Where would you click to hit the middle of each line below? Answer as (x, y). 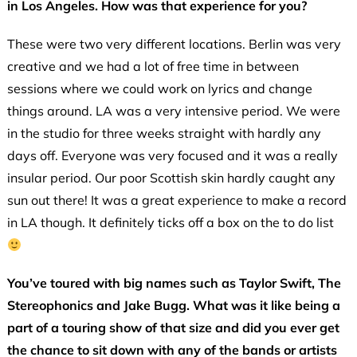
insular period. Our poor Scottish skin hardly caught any (171, 178)
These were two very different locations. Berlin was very (174, 44)
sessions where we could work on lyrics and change (159, 89)
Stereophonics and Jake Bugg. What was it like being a (173, 306)
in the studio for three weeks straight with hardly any (164, 133)
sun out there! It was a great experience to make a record (177, 200)
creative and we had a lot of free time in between (153, 67)
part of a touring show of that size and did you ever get (173, 328)
